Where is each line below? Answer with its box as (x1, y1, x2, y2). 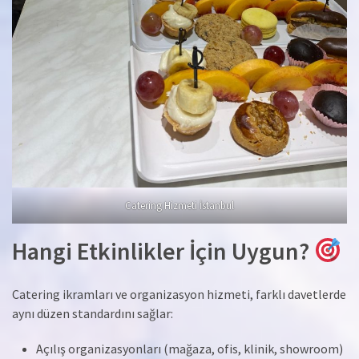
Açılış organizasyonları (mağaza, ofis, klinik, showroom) (36, 341, 343, 357)
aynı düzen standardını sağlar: (12, 305, 173, 322)
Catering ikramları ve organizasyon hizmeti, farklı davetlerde (12, 286, 346, 303)
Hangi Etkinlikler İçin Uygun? (12, 235, 314, 266)
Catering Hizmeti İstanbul (125, 198, 234, 212)
